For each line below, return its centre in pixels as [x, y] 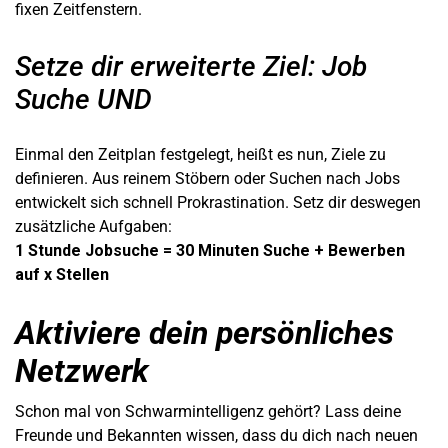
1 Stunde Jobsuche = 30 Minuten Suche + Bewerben [210, 250]
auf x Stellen [62, 274]
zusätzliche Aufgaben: [93, 226]
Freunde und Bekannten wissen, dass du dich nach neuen [216, 435]
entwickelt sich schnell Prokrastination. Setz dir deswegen [218, 202]
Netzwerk [82, 370]
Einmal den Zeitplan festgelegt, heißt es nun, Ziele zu [200, 154]
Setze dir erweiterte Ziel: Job [191, 66]
